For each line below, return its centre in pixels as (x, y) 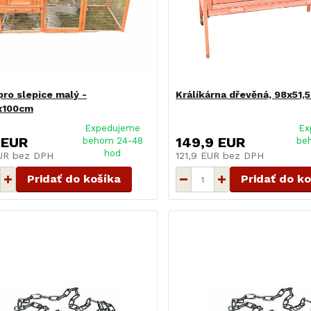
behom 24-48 (112, 141)
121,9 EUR (200, 156)
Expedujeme (113, 128)
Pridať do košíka (74, 179)
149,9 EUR (211, 143)
